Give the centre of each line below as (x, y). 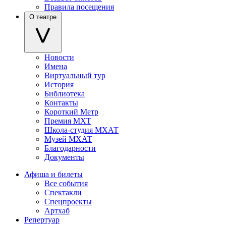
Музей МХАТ (68, 139)
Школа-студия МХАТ (81, 130)
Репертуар (42, 220)
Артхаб (57, 211)
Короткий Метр (71, 112)
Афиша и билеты (53, 175)
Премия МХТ (68, 121)
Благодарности (70, 148)
